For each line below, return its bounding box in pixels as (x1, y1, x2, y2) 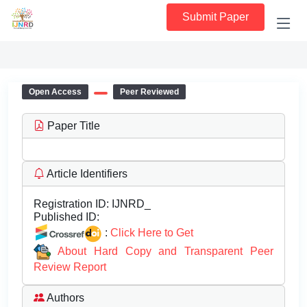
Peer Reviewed (120, 87, 179, 97)
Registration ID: (34, 198, 109, 210)
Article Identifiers (45, 168, 127, 180)
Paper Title (45, 120, 100, 132)
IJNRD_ (109, 198, 151, 210)
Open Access (29, 87, 82, 97)
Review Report (34, 261, 106, 273)
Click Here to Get (110, 226, 193, 238)
